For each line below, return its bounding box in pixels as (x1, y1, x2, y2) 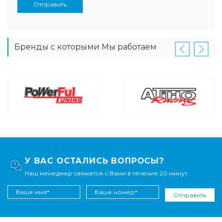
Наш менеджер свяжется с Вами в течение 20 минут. (25, 169, 189, 177)
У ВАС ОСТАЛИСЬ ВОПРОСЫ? (25, 156, 164, 166)
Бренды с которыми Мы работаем (14, 42, 157, 52)
